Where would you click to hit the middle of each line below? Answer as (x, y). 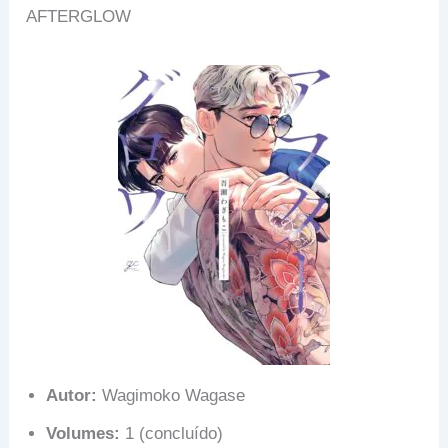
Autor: (72, 396)
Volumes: (83, 434)
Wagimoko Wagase (171, 396)
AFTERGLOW (79, 17)
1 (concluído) (172, 434)
